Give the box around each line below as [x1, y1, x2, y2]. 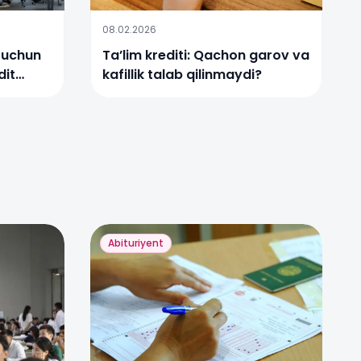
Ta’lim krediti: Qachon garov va [102, 46, 309, 64]
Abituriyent [108, 236, 164, 250]
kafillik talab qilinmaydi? [102, 65, 262, 84]
